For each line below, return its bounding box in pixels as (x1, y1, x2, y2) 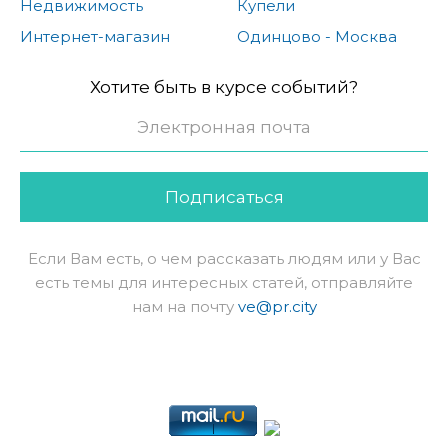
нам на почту (131, 297, 238, 317)
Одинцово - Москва (236, 27, 397, 47)
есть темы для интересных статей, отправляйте (35, 273, 413, 293)
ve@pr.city (237, 297, 317, 317)
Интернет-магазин (20, 27, 170, 47)
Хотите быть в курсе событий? (90, 77, 358, 98)
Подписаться (164, 187, 284, 208)
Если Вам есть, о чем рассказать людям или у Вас (27, 249, 421, 269)
